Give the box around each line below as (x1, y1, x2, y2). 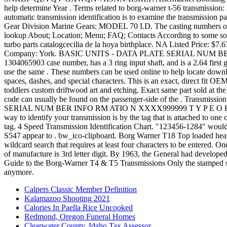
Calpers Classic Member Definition (24, 184, 137, 194)
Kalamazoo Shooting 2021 (24, 194, 110, 203)
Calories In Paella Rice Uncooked (24, 203, 133, 212)
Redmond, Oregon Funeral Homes (24, 212, 135, 221)
